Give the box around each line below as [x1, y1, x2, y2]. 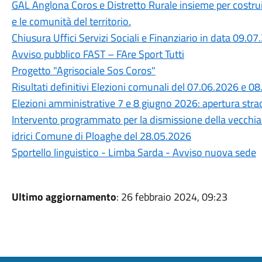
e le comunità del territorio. [11, 13, 131, 29]
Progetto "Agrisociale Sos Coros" [11, 63, 156, 78]
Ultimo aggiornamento [11, 189, 116, 205]
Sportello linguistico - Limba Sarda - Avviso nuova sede [11, 144, 256, 160]
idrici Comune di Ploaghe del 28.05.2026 [11, 128, 191, 144]
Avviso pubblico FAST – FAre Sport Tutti [11, 46, 184, 62]
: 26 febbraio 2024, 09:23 [116, 189, 227, 205]
